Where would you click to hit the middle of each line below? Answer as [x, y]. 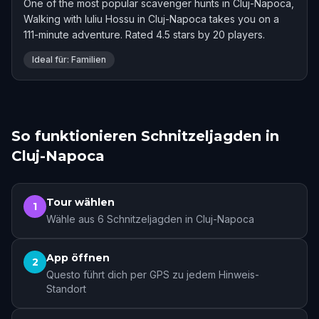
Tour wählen [80, 202]
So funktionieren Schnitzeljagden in [145, 136]
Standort [66, 289]
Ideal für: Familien [69, 59]
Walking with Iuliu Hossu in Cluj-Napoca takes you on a [151, 19]
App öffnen [78, 258]
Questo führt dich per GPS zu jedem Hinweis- [153, 274]
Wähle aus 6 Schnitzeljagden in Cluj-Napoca [150, 219]
